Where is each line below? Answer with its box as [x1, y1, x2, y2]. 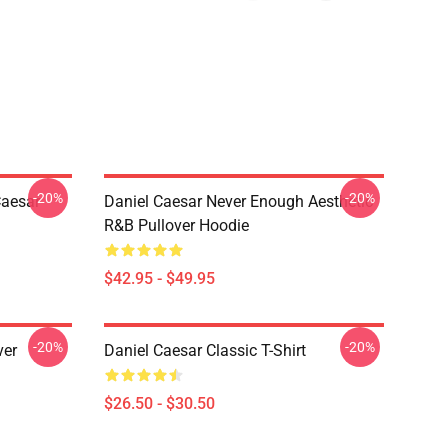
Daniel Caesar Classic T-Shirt [104, 341, 306, 360]
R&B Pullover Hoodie [104, 216, 249, 235]
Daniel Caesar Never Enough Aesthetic [104, 192, 373, 211]
